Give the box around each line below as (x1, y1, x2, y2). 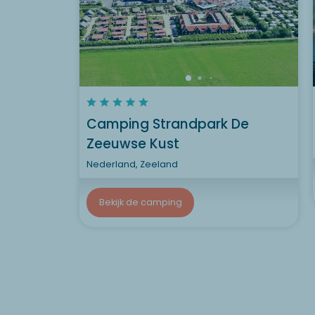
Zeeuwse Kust (86, 134, 179, 153)
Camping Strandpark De (86, 114, 249, 134)
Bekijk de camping (98, 196, 182, 208)
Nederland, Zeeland (86, 157, 178, 170)
